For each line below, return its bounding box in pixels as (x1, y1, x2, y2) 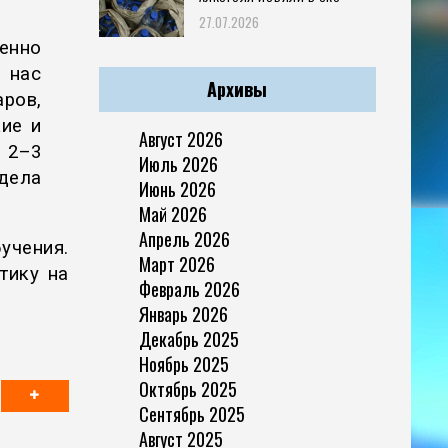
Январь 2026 (138, 300, 228, 327)
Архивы (207, 75, 268, 102)
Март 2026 (138, 250, 215, 277)
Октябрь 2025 (138, 375, 237, 402)
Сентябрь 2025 (138, 400, 245, 427)
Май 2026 (138, 200, 207, 227)
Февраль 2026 (138, 275, 240, 302)
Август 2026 (138, 125, 223, 152)
